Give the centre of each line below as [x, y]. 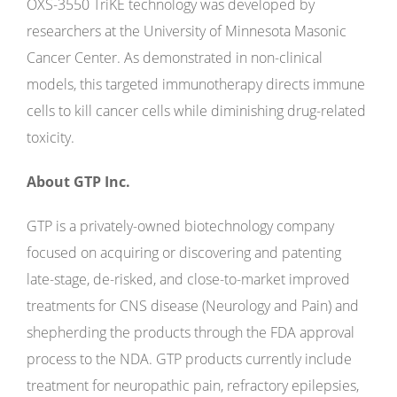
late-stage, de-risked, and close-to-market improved [188, 279]
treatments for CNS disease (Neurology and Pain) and [193, 306]
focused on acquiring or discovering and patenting [184, 253]
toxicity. [51, 137]
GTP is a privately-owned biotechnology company [180, 226]
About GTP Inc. [78, 182]
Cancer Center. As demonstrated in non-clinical [175, 58]
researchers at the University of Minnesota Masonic [187, 31]
